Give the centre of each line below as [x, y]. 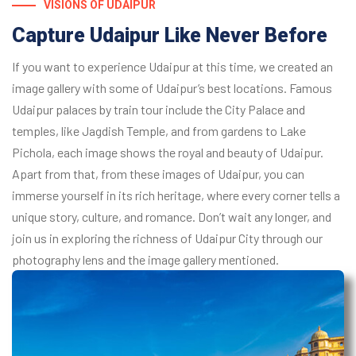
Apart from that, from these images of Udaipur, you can [158, 173]
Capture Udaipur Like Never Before [170, 35]
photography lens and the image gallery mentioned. [145, 259]
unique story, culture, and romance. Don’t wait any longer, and [172, 216]
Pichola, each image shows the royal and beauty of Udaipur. [168, 152]
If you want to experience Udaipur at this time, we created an [172, 66]
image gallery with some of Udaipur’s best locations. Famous [172, 87]
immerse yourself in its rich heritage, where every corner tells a [176, 195]
